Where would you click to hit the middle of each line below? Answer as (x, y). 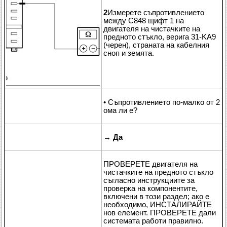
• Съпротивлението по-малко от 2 (162, 102)
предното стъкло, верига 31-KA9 (160, 37)
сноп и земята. (129, 53)
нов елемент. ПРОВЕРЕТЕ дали (160, 213)
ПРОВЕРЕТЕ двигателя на (150, 164)
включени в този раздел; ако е (156, 196)
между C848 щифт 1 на (144, 21)
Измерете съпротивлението (156, 12)
